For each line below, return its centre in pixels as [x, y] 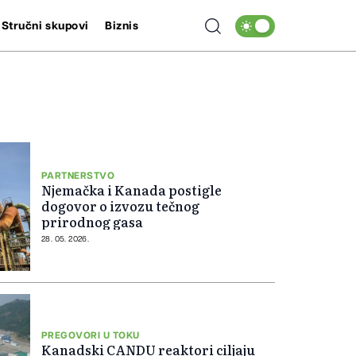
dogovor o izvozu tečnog [120, 205]
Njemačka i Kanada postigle [132, 190]
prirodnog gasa [92, 221]
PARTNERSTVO [78, 175]
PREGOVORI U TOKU [91, 335]
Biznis [122, 26]
